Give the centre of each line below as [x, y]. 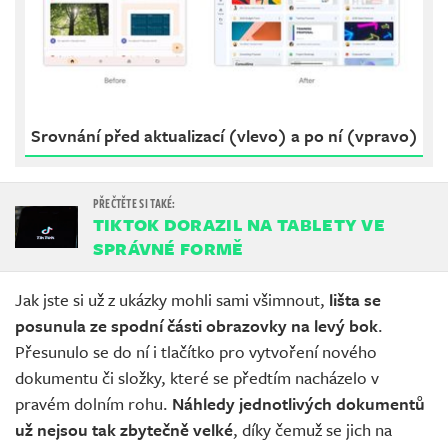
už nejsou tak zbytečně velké [124, 430]
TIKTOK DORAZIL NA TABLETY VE [239, 225]
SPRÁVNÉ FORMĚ [168, 249]
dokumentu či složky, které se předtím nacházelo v [197, 378]
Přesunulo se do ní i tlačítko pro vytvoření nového [196, 352]
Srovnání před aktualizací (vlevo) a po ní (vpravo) [224, 136]
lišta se [353, 300]
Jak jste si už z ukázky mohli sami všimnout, [170, 300]
